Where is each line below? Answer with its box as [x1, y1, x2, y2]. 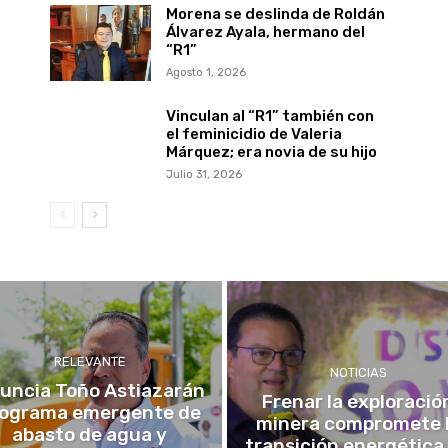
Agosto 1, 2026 [165, 66, 246, 79]
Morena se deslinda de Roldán [165, 5, 385, 23]
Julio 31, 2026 [165, 167, 242, 181]
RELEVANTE [53, 354, 126, 370]
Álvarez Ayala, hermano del [165, 23, 365, 41]
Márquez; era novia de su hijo [165, 142, 377, 161]
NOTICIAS [329, 365, 387, 381]
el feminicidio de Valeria [165, 124, 342, 143]
